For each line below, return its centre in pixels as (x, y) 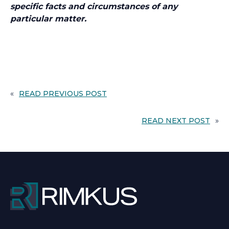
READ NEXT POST (176, 121)
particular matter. (48, 19)
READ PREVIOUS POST (63, 94)
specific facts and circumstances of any (94, 6)
